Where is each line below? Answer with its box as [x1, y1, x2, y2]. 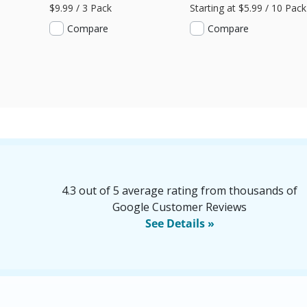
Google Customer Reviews [112, 199, 247, 214]
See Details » [145, 216, 214, 231]
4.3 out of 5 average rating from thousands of [62, 183, 297, 198]
